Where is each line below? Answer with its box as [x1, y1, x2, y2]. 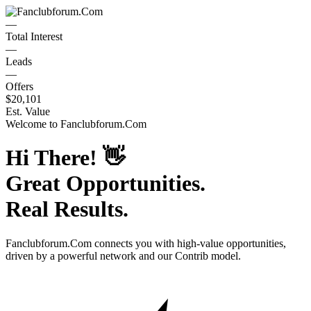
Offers [6, 81, 33, 92]
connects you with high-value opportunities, [92, 237, 286, 249]
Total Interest [6, 31, 62, 42]
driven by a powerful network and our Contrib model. [6, 249, 241, 262]
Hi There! [6, 145, 103, 171]
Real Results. [6, 196, 128, 222]
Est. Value [6, 106, 50, 117]
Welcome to [6, 118, 60, 130]
